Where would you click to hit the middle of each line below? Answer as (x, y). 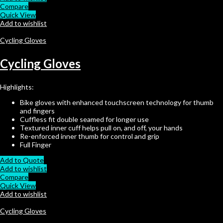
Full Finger (36, 144)
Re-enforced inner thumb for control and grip (90, 136)
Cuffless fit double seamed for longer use (84, 119)
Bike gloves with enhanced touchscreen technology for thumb (117, 102)
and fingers (37, 111)
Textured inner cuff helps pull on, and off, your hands (101, 127)
